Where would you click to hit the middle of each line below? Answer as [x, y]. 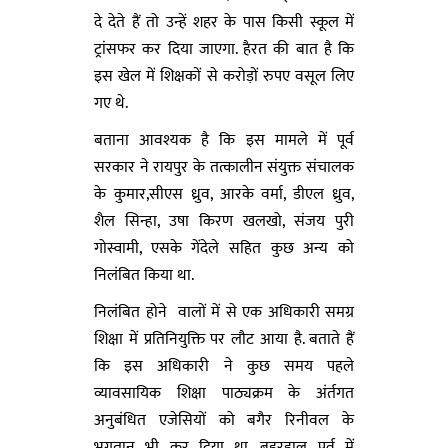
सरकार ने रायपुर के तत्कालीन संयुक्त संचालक [224, 167]
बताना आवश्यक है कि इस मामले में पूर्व [224, 140]
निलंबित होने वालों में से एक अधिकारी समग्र [224, 312]
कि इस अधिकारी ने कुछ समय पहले [224, 366]
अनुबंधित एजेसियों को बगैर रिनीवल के [224, 420]
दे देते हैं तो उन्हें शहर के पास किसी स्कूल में [224, 22]
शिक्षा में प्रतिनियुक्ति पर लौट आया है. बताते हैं [224, 339]
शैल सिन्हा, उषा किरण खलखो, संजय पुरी [224, 221]
